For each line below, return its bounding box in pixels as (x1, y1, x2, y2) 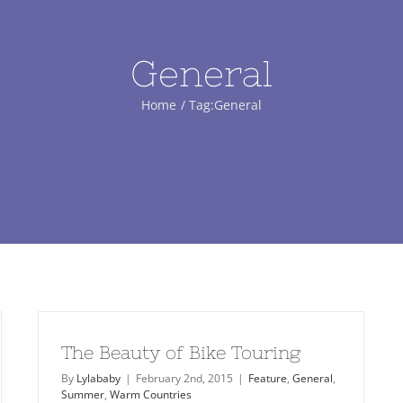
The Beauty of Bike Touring (61, 341, 300, 363)
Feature (248, 370, 287, 386)
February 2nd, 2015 (136, 370, 233, 386)
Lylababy (76, 370, 121, 386)
